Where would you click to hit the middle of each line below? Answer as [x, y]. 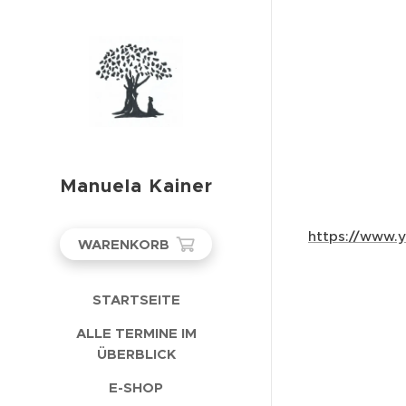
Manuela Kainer [136, 186]
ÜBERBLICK [136, 354]
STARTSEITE [136, 300]
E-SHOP [136, 387]
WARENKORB [124, 244]
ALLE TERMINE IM [136, 333]
